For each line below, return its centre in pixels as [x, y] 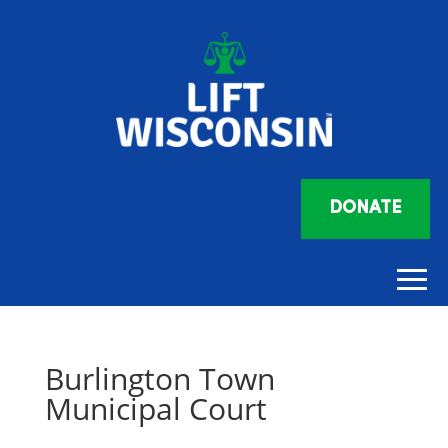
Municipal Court [155, 409]
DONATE [365, 209]
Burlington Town [159, 379]
